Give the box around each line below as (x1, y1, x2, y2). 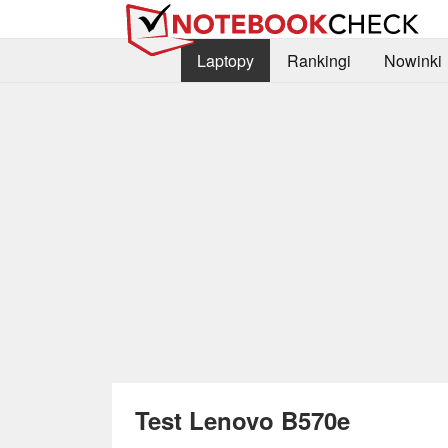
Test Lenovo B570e (135, 402, 350, 437)
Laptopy (196, 49, 254, 73)
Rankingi (286, 49, 351, 73)
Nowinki (383, 49, 442, 73)
